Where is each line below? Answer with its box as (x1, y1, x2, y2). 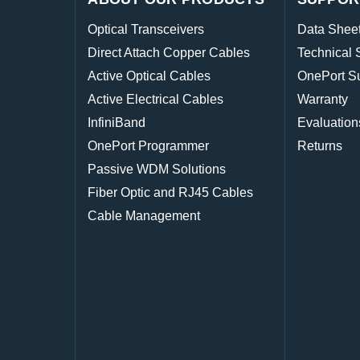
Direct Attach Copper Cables (88, 46, 251, 60)
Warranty (297, 92, 348, 107)
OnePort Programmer (88, 139, 210, 153)
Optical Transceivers (88, 22, 205, 37)
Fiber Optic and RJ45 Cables (88, 186, 254, 200)
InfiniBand (88, 116, 146, 130)
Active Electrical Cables (88, 92, 224, 107)
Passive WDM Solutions (88, 162, 227, 177)
